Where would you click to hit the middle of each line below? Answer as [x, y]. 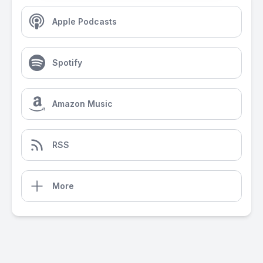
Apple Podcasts [85, 21]
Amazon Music [82, 104]
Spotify [67, 63]
